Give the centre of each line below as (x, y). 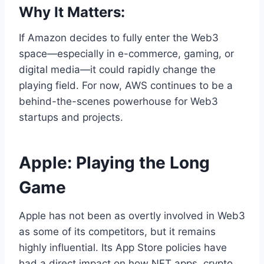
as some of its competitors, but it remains (117, 232)
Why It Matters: (72, 12)
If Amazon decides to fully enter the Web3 (119, 38)
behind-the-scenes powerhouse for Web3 (118, 102)
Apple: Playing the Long (114, 163)
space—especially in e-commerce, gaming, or (126, 54)
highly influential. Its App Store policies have (123, 248)
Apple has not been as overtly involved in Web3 (132, 216)
